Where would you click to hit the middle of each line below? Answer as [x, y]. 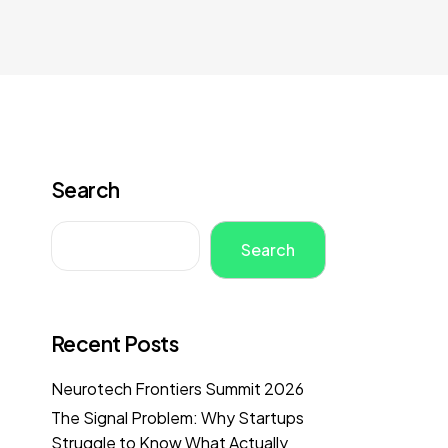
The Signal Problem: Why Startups [177, 418]
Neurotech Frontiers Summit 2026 [177, 388]
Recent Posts [115, 344]
